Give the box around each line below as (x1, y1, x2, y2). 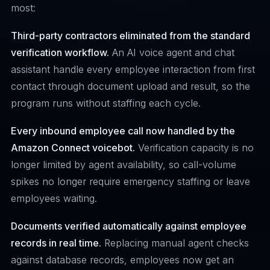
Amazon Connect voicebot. (11, 142, 135, 154)
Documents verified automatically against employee (11, 220, 246, 232)
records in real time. (11, 237, 101, 249)
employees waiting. (11, 192, 97, 204)
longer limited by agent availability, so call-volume (11, 159, 236, 171)
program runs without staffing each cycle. (11, 97, 201, 109)
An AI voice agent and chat (109, 46, 234, 58)
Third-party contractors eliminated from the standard (11, 30, 250, 42)
